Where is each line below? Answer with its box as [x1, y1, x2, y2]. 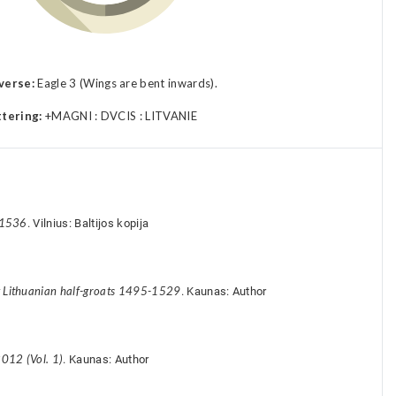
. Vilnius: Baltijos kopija [27, 217, 149, 230]
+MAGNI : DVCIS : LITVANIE [42, 109, 198, 123]
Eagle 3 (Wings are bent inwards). [34, 76, 218, 90]
